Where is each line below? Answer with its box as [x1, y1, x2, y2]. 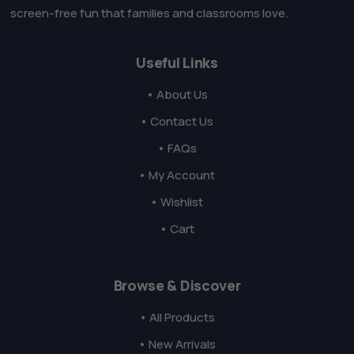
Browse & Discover [113, 276, 241, 296]
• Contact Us [140, 113, 214, 130]
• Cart [159, 220, 194, 238]
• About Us [145, 86, 208, 104]
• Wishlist [150, 194, 204, 211]
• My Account [138, 167, 216, 184]
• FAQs [156, 140, 197, 157]
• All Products [138, 309, 215, 326]
